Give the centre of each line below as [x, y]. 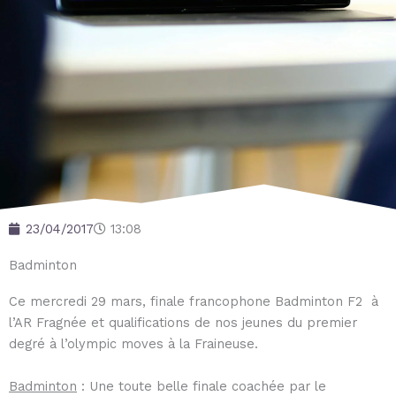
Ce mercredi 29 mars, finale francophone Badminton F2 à [194, 301]
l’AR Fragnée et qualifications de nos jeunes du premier [183, 322]
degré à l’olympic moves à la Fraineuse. [133, 343]
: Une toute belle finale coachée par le [202, 386]
